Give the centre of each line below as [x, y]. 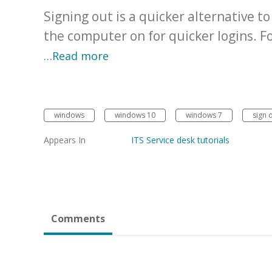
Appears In [65, 140]
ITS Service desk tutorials [180, 140]
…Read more [76, 56]
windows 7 [204, 115]
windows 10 [135, 115]
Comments [78, 219]
